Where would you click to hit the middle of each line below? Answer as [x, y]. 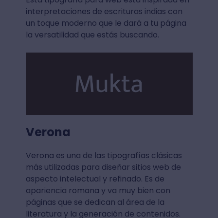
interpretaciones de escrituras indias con [104, 12]
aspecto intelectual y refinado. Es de [95, 179]
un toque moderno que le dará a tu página [106, 23]
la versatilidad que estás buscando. [92, 35]
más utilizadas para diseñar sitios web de [103, 167]
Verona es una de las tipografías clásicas [104, 156]
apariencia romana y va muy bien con [98, 191]
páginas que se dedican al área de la [95, 202]
